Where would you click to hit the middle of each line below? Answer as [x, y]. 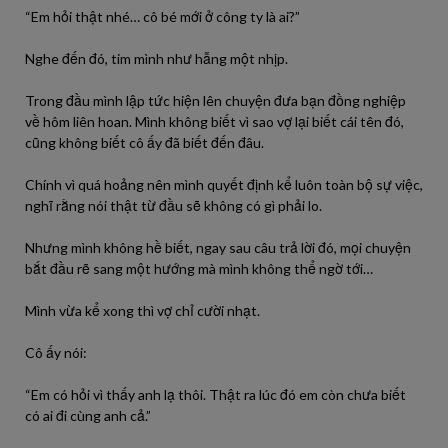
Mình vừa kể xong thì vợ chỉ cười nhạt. [142, 310]
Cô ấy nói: [56, 352]
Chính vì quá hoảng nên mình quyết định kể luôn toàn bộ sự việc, [224, 184]
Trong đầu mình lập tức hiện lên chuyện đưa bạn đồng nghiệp [215, 100]
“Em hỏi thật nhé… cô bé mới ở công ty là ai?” [162, 16]
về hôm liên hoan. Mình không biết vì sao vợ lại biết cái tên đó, [214, 121]
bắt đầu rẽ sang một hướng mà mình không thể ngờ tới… [199, 268]
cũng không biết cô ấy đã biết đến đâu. [144, 142]
